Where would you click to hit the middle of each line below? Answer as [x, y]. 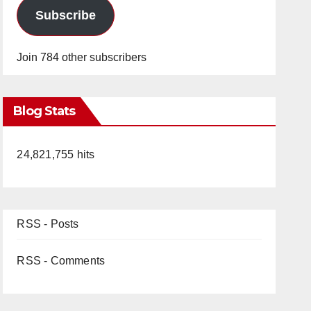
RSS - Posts [48, 224]
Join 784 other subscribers [82, 57]
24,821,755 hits [56, 154]
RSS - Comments [61, 261]
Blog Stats [44, 111]
